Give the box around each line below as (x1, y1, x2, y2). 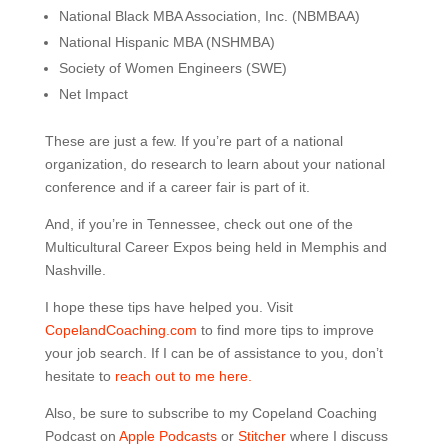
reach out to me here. (114, 367, 252, 384)
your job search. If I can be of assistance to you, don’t (44, 344, 383, 361)
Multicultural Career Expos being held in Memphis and (44, 238, 387, 255)
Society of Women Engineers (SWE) (58, 59, 287, 76)
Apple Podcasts (115, 427, 221, 444)
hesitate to (44, 367, 115, 384)
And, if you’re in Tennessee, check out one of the (44, 215, 353, 232)
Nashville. (44, 261, 106, 278)
